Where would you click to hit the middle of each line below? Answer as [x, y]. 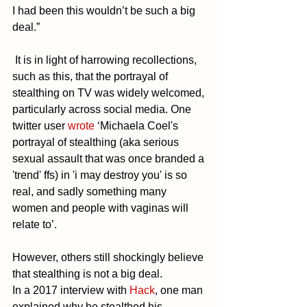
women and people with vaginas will [102, 208]
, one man [180, 290]
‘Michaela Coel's [138, 125]
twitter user [40, 125]
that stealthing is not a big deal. [89, 273]
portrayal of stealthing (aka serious [97, 142]
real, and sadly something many [91, 191]
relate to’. [36, 224]
